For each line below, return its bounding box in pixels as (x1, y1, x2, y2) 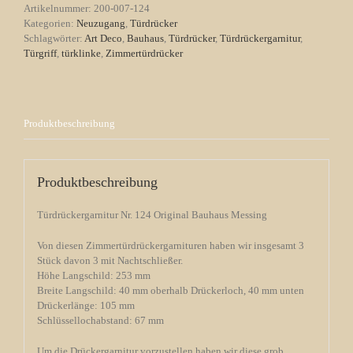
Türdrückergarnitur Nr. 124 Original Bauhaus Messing (36, 209, 267, 221)
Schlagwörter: (24, 32, 84, 44)
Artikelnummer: (24, 2, 94, 14)
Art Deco (84, 32, 122, 44)
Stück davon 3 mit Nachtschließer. (36, 255, 183, 267)
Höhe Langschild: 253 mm (36, 269, 150, 282)
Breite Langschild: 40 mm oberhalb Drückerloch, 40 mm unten (36, 284, 304, 297)
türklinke (61, 46, 101, 59)
